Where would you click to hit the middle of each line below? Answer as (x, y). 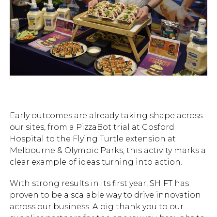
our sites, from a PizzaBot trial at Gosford (92, 127)
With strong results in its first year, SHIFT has (99, 184)
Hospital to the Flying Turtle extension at (93, 139)
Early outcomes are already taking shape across (106, 116)
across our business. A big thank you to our (97, 207)
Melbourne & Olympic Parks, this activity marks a (108, 151)
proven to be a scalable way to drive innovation (105, 195)
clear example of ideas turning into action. (96, 162)
